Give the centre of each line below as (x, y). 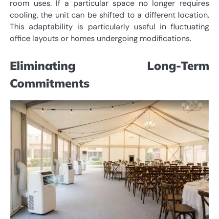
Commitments (50, 83)
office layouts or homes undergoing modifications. (100, 39)
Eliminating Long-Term (109, 65)
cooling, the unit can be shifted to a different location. (109, 15)
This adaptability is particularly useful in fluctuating (109, 27)
